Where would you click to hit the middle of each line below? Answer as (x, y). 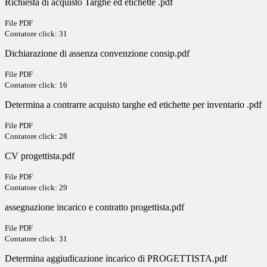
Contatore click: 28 (36, 136)
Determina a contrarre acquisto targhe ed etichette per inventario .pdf (133, 105)
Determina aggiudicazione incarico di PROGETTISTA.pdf (116, 259)
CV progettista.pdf (40, 156)
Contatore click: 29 (36, 188)
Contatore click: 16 (36, 85)
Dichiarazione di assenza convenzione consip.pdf (97, 54)
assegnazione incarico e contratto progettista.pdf (94, 207)
